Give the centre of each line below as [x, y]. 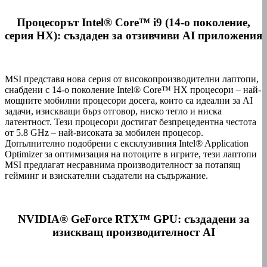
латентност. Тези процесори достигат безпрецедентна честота [131, 122]
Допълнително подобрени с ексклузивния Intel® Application [127, 144]
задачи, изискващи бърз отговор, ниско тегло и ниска [113, 111]
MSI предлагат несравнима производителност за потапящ [122, 165]
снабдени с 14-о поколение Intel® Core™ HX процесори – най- [133, 90]
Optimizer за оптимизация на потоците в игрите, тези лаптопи [131, 154]
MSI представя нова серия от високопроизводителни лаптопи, [132, 79]
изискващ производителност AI [133, 232]
